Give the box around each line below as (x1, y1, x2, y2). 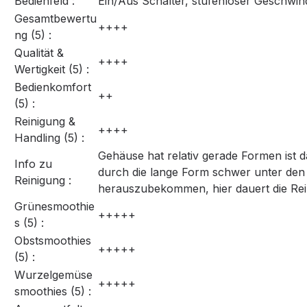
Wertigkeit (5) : (14, 62, 89, 77)
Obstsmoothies (14, 234, 91, 248)
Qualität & (14, 46, 64, 60)
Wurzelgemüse (14, 268, 93, 282)
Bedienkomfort (14, 80, 91, 95)
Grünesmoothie (14, 199, 95, 214)
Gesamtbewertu (14, 12, 97, 26)
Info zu (14, 157, 52, 171)
